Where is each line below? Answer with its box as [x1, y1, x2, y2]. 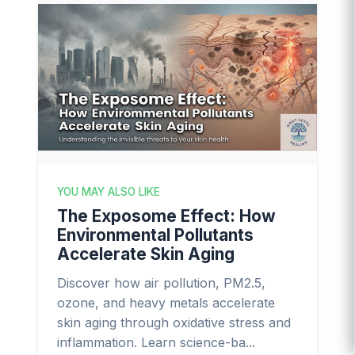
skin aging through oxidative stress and [57, 314, 291, 330]
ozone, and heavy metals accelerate [57, 294, 275, 311]
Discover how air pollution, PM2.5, [57, 274, 265, 291]
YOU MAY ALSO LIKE [57, 185, 160, 198]
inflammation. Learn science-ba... [57, 334, 255, 350]
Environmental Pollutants [57, 224, 254, 245]
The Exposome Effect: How [57, 205, 276, 226]
